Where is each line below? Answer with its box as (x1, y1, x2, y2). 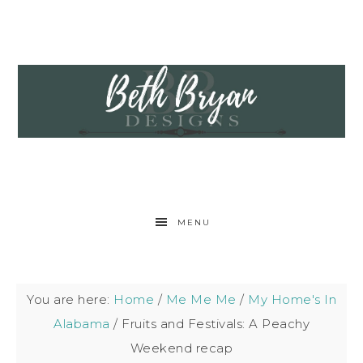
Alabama (53, 316, 110, 331)
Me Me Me (165, 292, 237, 307)
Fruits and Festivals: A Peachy (117, 316, 310, 331)
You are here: (27, 292, 113, 307)
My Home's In (248, 292, 336, 307)
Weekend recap (130, 340, 233, 356)
